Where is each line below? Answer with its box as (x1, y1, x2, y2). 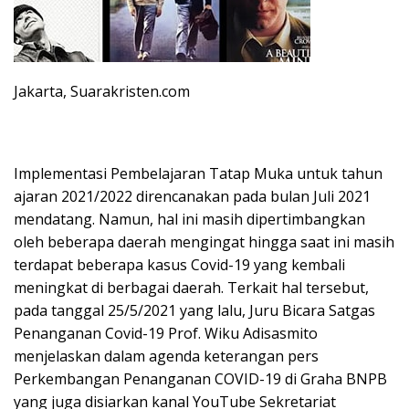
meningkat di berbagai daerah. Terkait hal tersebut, (14, 278, 369, 299)
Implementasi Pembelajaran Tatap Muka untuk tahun (14, 163, 383, 184)
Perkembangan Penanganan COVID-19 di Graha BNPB (14, 369, 387, 390)
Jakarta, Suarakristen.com (14, 81, 190, 102)
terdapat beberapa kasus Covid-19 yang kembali (14, 255, 345, 276)
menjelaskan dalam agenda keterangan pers (14, 346, 319, 367)
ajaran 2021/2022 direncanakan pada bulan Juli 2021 (14, 186, 371, 207)
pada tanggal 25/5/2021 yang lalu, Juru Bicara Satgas (14, 300, 375, 321)
